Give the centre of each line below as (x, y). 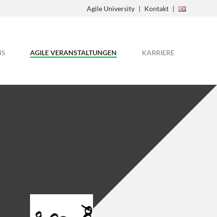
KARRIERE (158, 53)
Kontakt (156, 8)
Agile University (111, 8)
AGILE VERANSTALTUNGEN (73, 53)
